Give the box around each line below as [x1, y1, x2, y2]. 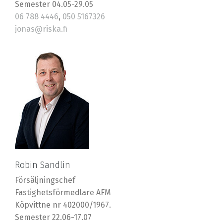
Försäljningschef [15, 175, 75, 185]
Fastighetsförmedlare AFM [15, 188, 111, 198]
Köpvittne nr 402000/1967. [15, 200, 111, 210]
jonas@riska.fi [15, 24, 67, 34]
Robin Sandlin [15, 160, 70, 171]
